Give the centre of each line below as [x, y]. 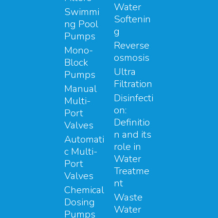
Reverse [132, 45]
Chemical [84, 190]
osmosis [132, 57]
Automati [84, 139]
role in [127, 146]
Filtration [133, 84]
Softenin [132, 19]
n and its [133, 134]
